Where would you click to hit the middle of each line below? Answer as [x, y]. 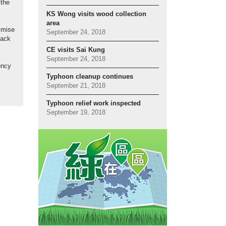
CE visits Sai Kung [76, 50]
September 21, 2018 [76, 86]
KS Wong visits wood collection [96, 14]
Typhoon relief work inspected [94, 104]
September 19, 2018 [76, 113]
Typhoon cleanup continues [90, 77]
